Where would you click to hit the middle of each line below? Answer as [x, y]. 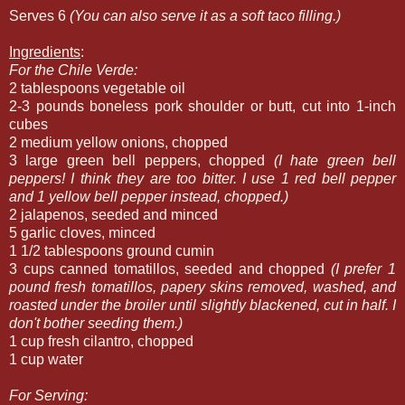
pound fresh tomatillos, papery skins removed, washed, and [202, 287]
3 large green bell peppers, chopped [141, 161]
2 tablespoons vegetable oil [97, 89]
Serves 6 [39, 16]
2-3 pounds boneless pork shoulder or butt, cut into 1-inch [202, 107]
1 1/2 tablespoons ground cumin [112, 251]
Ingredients [45, 52]
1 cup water [46, 360]
